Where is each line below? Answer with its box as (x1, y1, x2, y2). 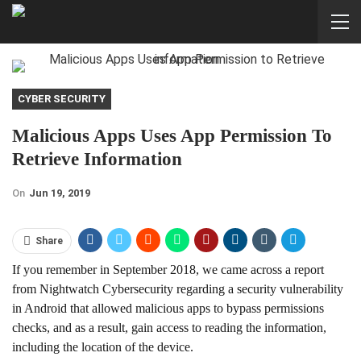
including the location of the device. (12, 340, 193, 354)
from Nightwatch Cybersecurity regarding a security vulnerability (12, 282, 343, 296)
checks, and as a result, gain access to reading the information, (12, 321, 326, 334)
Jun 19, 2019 (29, 187, 90, 199)
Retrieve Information (12, 149, 182, 169)
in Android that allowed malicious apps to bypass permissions (12, 301, 324, 315)
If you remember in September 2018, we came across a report (12, 263, 324, 276)
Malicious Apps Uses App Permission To (12, 126, 332, 146)
